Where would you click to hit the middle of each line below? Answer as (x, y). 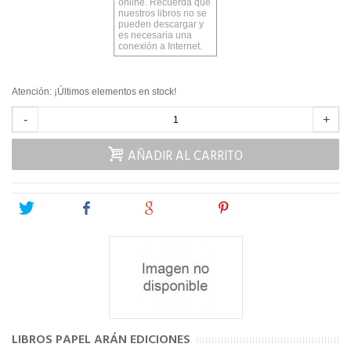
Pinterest (255, 209)
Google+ (180, 209)
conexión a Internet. (160, 47)
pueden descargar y (161, 25)
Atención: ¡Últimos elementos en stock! (94, 92)
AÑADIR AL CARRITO (185, 157)
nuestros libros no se (163, 14)
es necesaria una (155, 36)
